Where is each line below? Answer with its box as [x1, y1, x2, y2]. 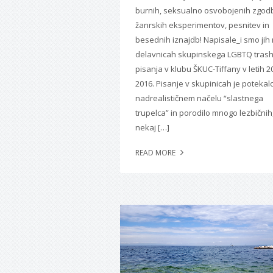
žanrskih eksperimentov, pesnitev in [135, 19, 269, 30]
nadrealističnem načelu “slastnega [135, 92, 263, 104]
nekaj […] [135, 121, 169, 133]
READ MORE [135, 147, 177, 158]
